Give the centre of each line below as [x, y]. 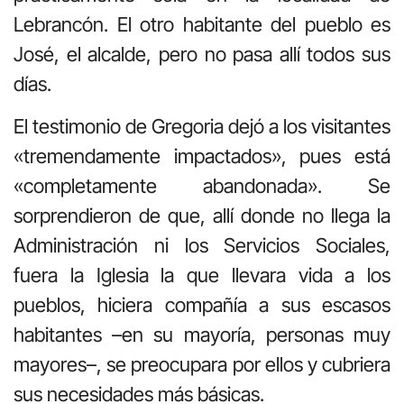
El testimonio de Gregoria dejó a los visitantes [202, 126]
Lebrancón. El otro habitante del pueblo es [202, 24]
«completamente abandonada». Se [202, 185]
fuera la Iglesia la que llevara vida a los [202, 275]
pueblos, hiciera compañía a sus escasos [202, 304]
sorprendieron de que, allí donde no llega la [202, 215]
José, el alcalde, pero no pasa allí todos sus [202, 54]
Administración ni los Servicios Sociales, [202, 245]
